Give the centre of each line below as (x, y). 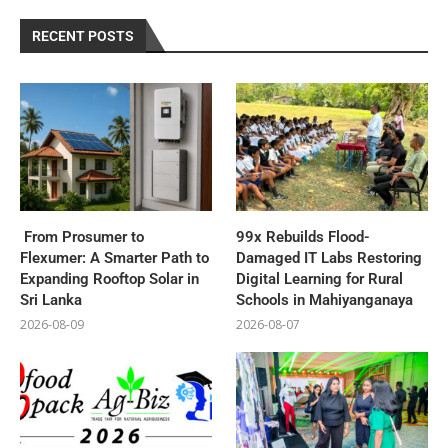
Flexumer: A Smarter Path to (114, 257)
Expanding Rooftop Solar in (109, 278)
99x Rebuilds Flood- (303, 236)
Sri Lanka (51, 299)
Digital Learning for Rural (320, 278)
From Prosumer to (82, 236)
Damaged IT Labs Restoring (329, 257)
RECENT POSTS (83, 36)
